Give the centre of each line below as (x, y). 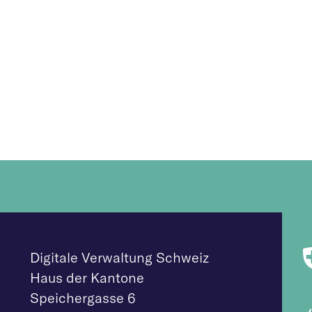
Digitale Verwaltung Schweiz (119, 257)
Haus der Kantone (87, 278)
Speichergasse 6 (83, 298)
